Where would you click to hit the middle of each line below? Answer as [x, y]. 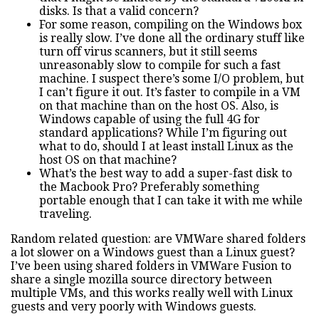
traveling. [66, 214]
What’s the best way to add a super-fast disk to [166, 173]
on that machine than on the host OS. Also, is [159, 105]
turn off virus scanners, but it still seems [148, 51]
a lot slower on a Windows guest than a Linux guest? [153, 252]
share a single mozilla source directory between [141, 279]
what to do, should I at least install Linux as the [166, 146]
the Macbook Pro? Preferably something [149, 187]
